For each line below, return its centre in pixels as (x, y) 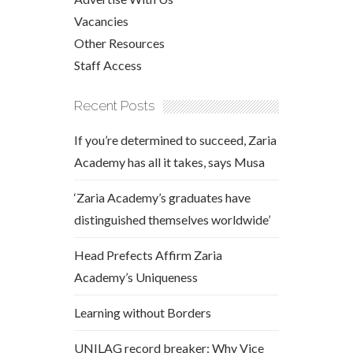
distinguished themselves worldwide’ (172, 219)
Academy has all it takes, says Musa (169, 162)
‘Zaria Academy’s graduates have (162, 197)
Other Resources (119, 43)
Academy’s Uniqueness (136, 277)
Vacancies (101, 21)
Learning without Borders (143, 312)
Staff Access (108, 65)
